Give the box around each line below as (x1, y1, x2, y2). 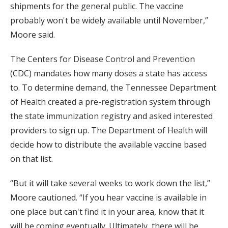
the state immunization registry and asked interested (10, 110, 213, 122)
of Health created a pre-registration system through (10, 96, 210, 107)
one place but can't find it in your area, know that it (10, 206, 204, 217)
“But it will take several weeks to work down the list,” (10, 178, 210, 189)
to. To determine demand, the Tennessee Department (10, 82, 216, 93)
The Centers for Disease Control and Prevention (10, 53, 195, 65)
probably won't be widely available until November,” (10, 15, 208, 26)
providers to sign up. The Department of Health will (10, 125, 207, 136)
